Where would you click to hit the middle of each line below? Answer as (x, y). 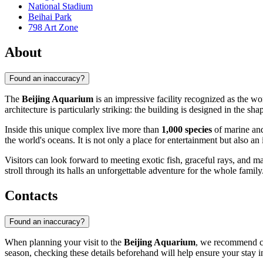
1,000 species (187, 129)
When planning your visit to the (64, 242)
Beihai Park (50, 17)
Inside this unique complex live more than (83, 129)
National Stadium (60, 6)
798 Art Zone (53, 28)
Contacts (31, 195)
